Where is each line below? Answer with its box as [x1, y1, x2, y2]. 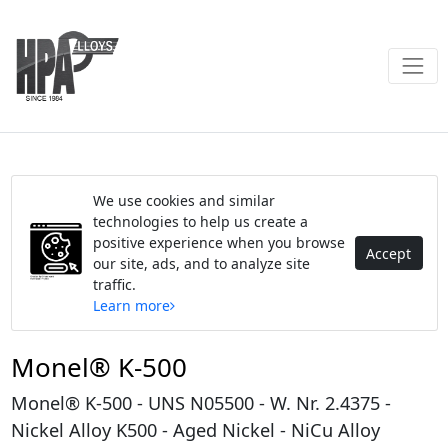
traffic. [92, 275, 136, 294]
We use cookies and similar [92, 191, 275, 210]
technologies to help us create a [92, 212, 308, 231]
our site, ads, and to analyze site [92, 254, 310, 273]
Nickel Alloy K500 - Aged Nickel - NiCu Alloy [10, 418, 380, 442]
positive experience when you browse [92, 233, 345, 252]
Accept [366, 243, 411, 263]
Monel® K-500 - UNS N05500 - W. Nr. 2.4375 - [10, 391, 391, 415]
